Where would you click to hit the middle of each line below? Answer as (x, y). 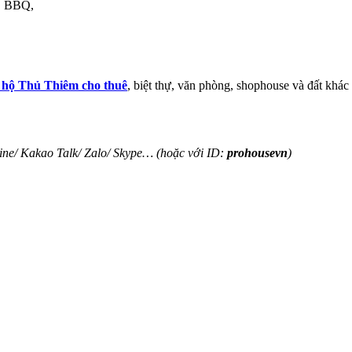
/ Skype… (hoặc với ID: (167, 152)
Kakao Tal (45, 152)
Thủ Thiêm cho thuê (71, 85)
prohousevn (257, 152)
